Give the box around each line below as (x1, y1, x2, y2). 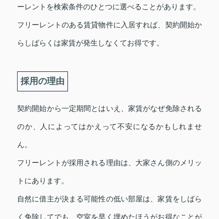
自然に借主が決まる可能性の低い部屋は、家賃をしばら (17, 195, 202, 203)
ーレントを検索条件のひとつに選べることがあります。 (17, 2, 200, 11)
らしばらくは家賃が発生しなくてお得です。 (17, 39, 164, 47)
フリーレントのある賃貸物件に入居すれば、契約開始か (17, 21, 202, 29)
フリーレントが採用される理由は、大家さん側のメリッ (17, 158, 202, 167)
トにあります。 (17, 176, 68, 185)
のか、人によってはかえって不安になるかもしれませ (17, 122, 202, 131)
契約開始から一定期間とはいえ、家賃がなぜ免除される (17, 104, 202, 113)
